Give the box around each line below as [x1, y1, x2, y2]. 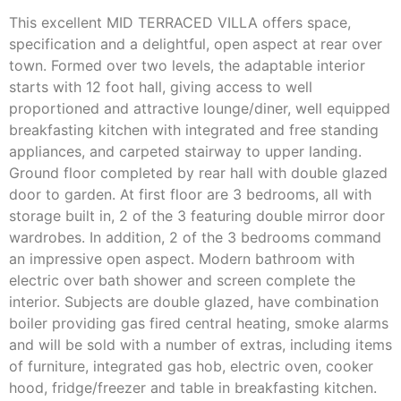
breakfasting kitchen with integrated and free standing [9, 120, 379, 139]
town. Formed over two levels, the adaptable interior [9, 55, 365, 74]
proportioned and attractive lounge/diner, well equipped [9, 98, 390, 117]
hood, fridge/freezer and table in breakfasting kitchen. [9, 378, 377, 397]
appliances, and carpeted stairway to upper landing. [9, 141, 362, 160]
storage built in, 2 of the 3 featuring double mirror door [9, 206, 385, 225]
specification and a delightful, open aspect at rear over [9, 34, 382, 53]
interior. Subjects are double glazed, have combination [9, 292, 379, 311]
